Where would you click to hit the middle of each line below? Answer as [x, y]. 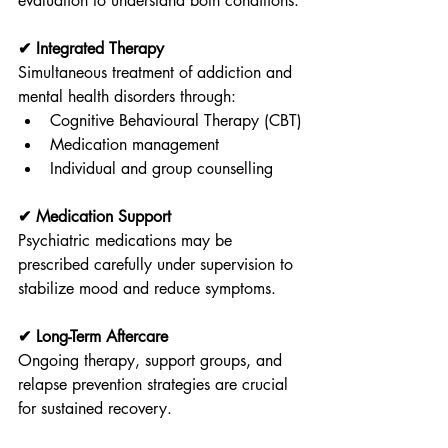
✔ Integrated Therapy [91, 48]
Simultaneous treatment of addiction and [157, 72]
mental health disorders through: [127, 96]
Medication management [134, 144]
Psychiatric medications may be [127, 240]
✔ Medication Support [94, 216]
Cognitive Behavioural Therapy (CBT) [176, 120]
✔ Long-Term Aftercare [93, 336]
